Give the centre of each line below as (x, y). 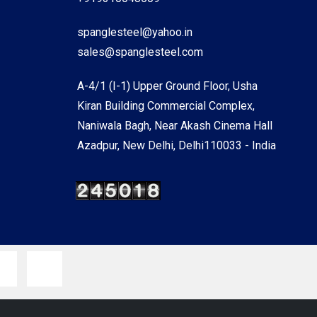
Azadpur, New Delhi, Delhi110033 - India (176, 145)
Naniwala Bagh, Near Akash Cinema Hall (174, 126)
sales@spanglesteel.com (140, 52)
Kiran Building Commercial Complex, (166, 106)
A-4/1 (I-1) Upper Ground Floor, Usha (167, 86)
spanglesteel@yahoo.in (134, 32)
